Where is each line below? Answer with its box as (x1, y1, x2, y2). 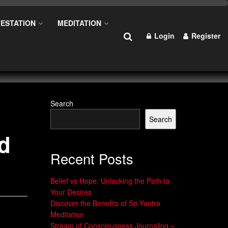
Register (189, 31, 220, 41)
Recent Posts (50, 149, 133, 168)
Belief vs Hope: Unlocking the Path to (50, 175, 169, 186)
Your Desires (50, 186, 92, 197)
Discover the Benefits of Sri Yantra (50, 197, 160, 208)
